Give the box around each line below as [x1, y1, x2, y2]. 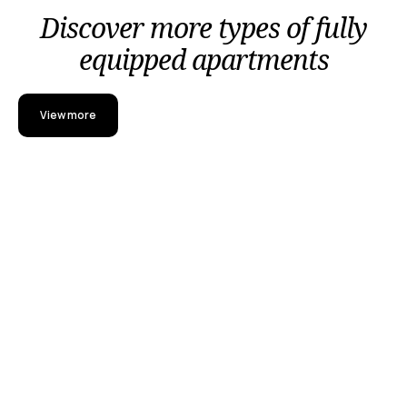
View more [40, 107, 96, 123]
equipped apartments [78, 41, 329, 78]
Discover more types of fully [40, 9, 367, 46]
